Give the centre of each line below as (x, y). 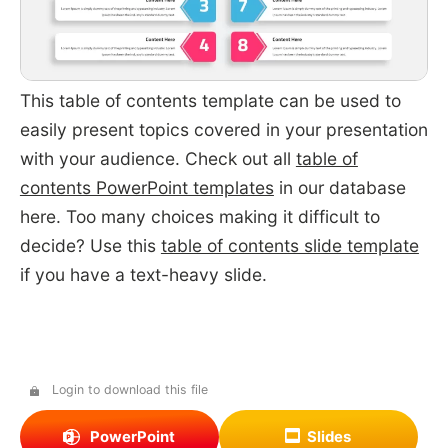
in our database (339, 187)
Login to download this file (129, 390)
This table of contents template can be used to (210, 100)
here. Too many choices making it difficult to (199, 216)
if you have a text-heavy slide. (143, 274)
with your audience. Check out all (157, 158)
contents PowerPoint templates (146, 187)
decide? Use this (90, 245)
